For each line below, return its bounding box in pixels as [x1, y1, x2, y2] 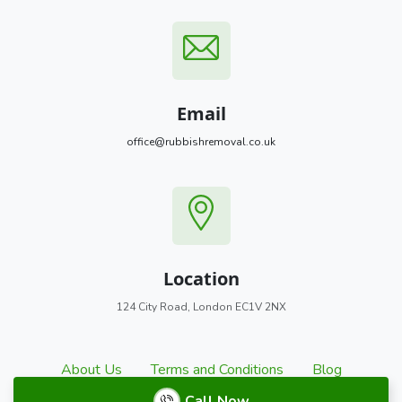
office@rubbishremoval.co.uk [127, 134, 275, 149]
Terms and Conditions [150, 359, 284, 380]
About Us [60, 359, 122, 380]
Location [162, 266, 240, 291]
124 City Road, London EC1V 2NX [116, 299, 286, 314]
